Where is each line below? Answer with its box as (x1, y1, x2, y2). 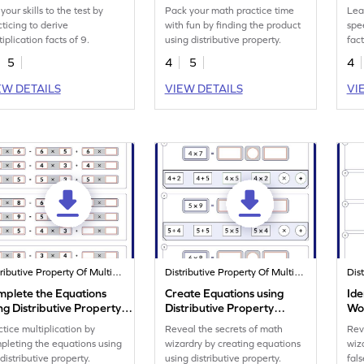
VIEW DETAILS (164, 82, 243, 96)
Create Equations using (165, 287, 284, 301)
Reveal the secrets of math (165, 323, 284, 336)
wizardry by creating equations (165, 338, 301, 350)
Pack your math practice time (165, 5, 295, 17)
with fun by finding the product (165, 19, 301, 32)
